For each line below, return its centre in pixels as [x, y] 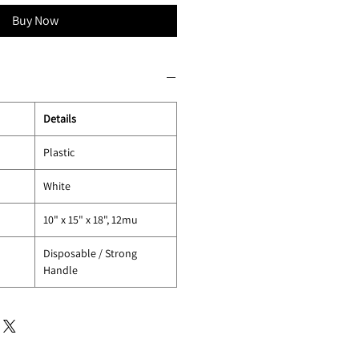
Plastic [61, 152]
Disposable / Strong [90, 253]
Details [60, 118]
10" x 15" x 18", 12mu [91, 219]
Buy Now [35, 20]
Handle [61, 270]
